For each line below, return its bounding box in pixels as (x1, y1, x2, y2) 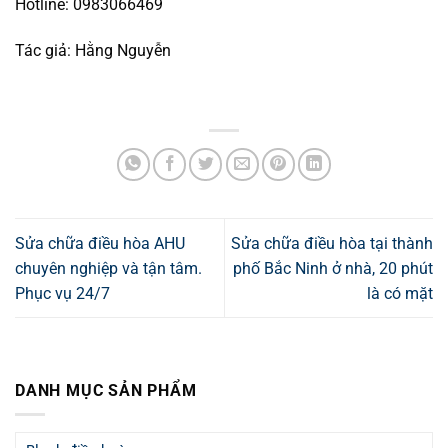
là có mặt (367, 283, 433, 303)
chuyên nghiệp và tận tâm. (15, 258, 202, 278)
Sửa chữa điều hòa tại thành (231, 233, 433, 253)
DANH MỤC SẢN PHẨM (15, 380, 197, 400)
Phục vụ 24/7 (15, 283, 110, 303)
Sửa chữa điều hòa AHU (15, 233, 185, 253)
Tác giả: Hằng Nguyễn (15, 40, 171, 60)
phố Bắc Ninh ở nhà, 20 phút (233, 258, 433, 278)
